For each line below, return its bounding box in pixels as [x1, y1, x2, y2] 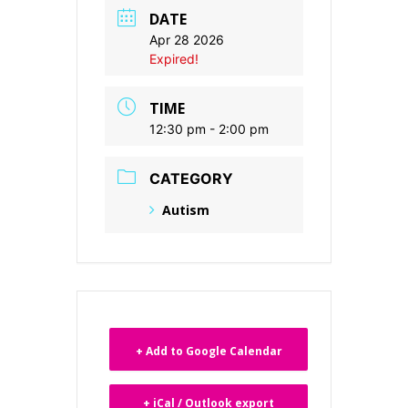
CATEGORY [149, 169, 233, 188]
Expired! [149, 51, 199, 66]
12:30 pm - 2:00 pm [149, 121, 269, 137]
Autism [162, 201, 209, 219]
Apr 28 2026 [149, 32, 224, 47]
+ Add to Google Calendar [135, 342, 282, 359]
